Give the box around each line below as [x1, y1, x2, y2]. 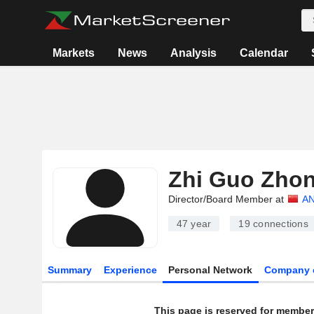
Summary [47, 264, 92, 275]
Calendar [240, 47, 289, 59]
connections [250, 218, 308, 229]
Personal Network [168, 264, 253, 275]
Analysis [170, 47, 217, 59]
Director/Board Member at [168, 193, 284, 205]
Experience [103, 264, 157, 275]
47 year [176, 218, 212, 229]
